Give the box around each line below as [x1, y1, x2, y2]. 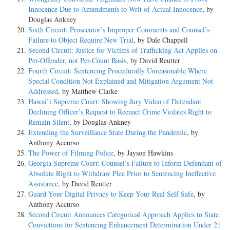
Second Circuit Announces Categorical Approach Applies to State [28, 209, 219, 219]
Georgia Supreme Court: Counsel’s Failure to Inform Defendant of [28, 158, 222, 168]
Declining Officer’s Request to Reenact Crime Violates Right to [28, 106, 212, 117]
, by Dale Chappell [133, 34, 188, 45]
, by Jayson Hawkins [113, 147, 173, 158]
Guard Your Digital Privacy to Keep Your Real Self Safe [28, 188, 194, 199]
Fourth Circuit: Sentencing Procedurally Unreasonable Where [28, 65, 207, 75]
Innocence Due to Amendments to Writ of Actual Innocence [28, 4, 202, 14]
